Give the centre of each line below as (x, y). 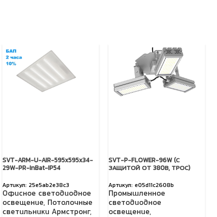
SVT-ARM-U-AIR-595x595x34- (48, 161)
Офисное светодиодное (47, 194)
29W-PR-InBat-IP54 (31, 169)
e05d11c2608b (154, 186)
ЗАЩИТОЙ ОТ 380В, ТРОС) (149, 169)
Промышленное (137, 194)
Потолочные (70, 203)
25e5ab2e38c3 (49, 186)
